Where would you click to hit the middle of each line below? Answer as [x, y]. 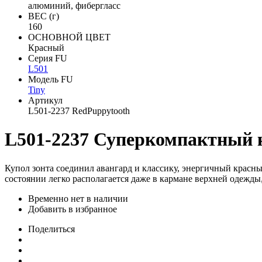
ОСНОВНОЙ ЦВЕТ [69, 37]
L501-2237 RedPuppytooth [79, 111]
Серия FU [48, 58]
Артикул [45, 100]
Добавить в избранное [73, 209]
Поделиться [51, 229]
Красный [46, 48]
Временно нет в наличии [78, 198]
